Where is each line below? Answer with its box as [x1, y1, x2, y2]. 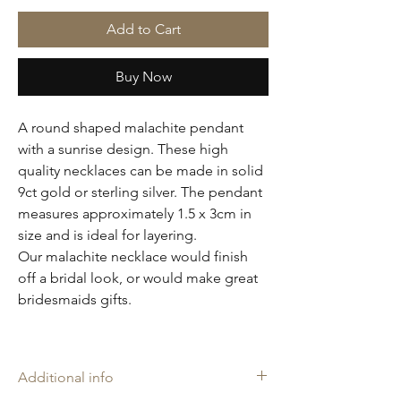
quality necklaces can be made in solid [18, 162, 263, 180]
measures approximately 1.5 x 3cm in [18, 205, 252, 223]
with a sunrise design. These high [18, 141, 228, 158]
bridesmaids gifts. [18, 291, 132, 309]
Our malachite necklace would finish [18, 248, 248, 266]
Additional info [18, 369, 114, 387]
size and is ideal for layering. [18, 226, 197, 244]
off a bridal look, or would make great [18, 269, 258, 287]
